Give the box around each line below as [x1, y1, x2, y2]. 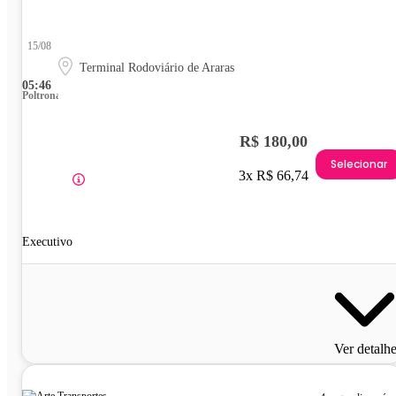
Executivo [22, 235, 72, 249]
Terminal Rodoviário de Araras [80, 61, 234, 75]
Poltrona [22, 89, 61, 103]
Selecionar [331, 156, 387, 171]
